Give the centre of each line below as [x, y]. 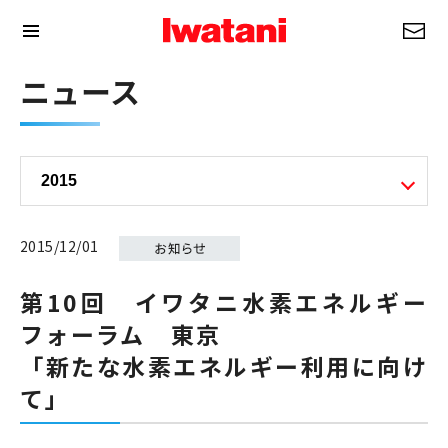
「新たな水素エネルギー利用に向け [224, 366]
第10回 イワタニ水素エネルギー [224, 302]
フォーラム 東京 [121, 334]
